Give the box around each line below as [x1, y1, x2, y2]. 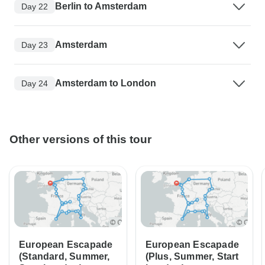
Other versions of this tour [9, 133, 151, 146]
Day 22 [21, 1, 48, 11]
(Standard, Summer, [19, 251, 110, 262]
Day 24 [21, 78, 48, 88]
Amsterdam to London [55, 78, 156, 89]
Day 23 [21, 40, 48, 50]
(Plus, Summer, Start [145, 251, 239, 262]
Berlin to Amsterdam [55, 1, 147, 12]
